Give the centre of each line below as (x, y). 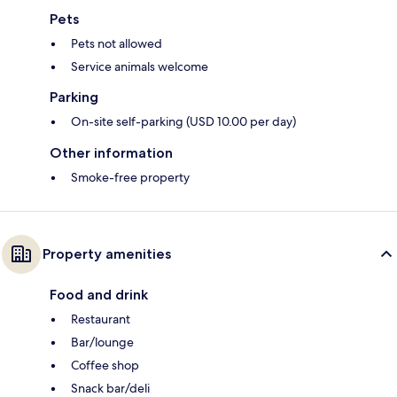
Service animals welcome (140, 67)
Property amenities (107, 254)
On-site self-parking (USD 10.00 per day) (183, 122)
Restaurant (101, 319)
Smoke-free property (130, 178)
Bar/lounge (102, 343)
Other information (111, 153)
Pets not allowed (117, 44)
